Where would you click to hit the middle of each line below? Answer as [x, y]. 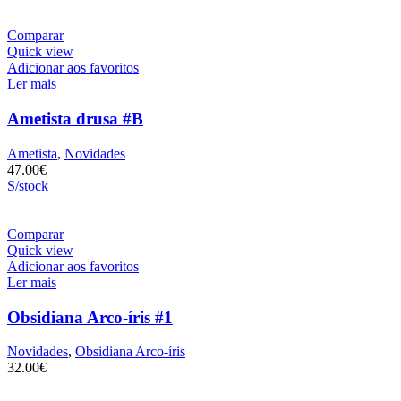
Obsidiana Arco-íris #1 [90, 317]
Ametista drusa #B [75, 119]
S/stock [28, 185]
